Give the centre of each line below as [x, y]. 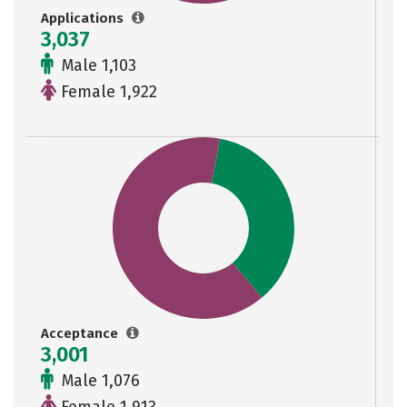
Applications [84, 18]
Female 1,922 [107, 92]
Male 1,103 [97, 65]
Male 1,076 [99, 381]
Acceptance [81, 333]
